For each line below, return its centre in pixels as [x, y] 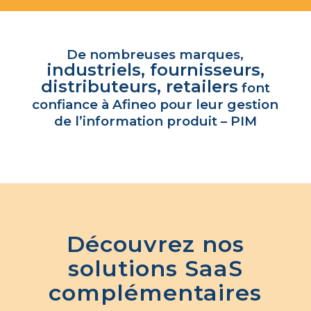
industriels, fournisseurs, [155, 69]
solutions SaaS [155, 268]
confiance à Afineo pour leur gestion [155, 104]
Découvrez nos [155, 244]
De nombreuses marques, [155, 54]
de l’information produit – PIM [155, 121]
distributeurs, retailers [139, 86]
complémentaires [155, 292]
